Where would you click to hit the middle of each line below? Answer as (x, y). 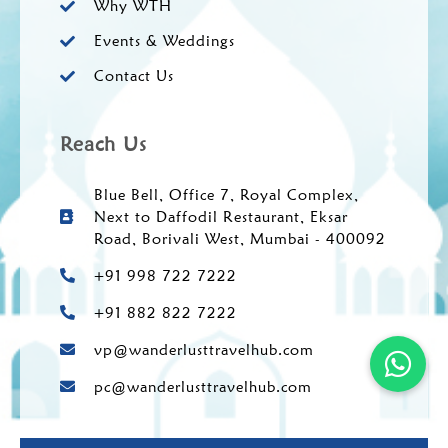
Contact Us (133, 75)
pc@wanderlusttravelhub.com (202, 386)
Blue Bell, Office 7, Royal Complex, (226, 194)
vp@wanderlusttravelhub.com (203, 349)
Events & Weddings (164, 40)
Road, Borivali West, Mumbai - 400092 (239, 238)
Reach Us (103, 143)
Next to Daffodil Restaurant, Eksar (220, 216)
